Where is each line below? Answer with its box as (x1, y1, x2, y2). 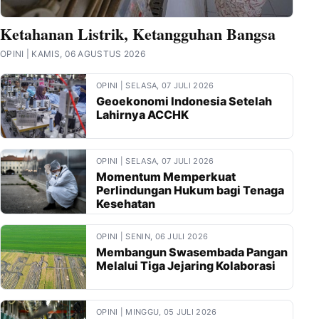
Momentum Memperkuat (96, 169, 236, 184)
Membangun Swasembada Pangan (96, 245, 288, 259)
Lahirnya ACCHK (96, 108, 189, 122)
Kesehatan (96, 197, 155, 211)
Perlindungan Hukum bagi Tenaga (96, 183, 284, 197)
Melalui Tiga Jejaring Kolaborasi (96, 258, 276, 273)
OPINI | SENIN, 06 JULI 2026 (96, 231, 209, 241)
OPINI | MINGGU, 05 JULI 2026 (96, 307, 217, 317)
